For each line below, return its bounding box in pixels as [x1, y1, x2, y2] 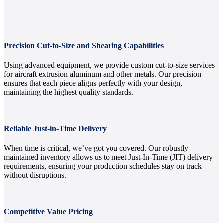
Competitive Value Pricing [4, 207, 93, 216]
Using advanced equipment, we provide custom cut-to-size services [4, 61, 215, 70]
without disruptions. [4, 170, 66, 179]
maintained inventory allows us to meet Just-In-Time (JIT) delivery [4, 152, 213, 161]
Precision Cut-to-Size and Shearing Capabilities [4, 41, 164, 50]
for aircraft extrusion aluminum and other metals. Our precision [4, 70, 201, 79]
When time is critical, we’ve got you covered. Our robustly [4, 143, 188, 152]
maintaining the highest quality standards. [4, 88, 133, 97]
